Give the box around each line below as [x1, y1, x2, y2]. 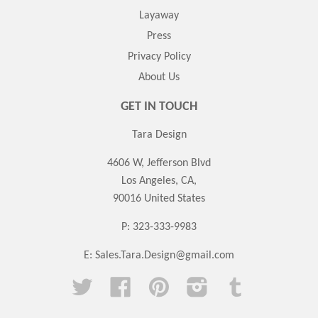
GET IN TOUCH [121, 99, 197, 114]
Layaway [139, 9, 179, 21]
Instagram [208, 278, 255, 290]
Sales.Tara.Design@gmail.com [95, 249, 234, 261]
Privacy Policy [127, 50, 191, 62]
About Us [138, 71, 180, 83]
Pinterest [170, 278, 211, 290]
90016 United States [113, 192, 205, 204]
